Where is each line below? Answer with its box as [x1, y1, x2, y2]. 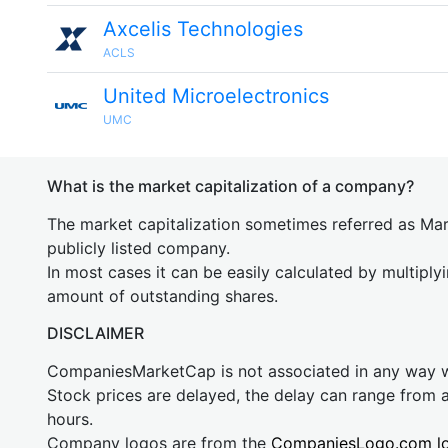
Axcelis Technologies [103, 17, 303, 41]
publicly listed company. [47, 238, 230, 258]
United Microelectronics [103, 84, 329, 108]
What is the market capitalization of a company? [47, 176, 414, 196]
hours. [47, 409, 93, 429]
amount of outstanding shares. [47, 286, 278, 306]
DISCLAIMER [47, 323, 144, 343]
